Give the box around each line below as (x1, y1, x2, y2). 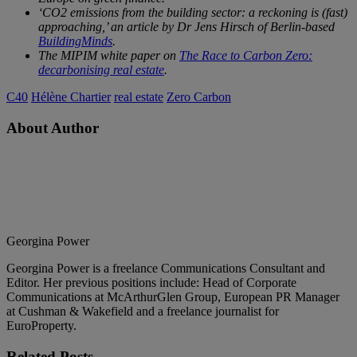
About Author (6, 119, 99, 136)
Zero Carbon (167, 89, 231, 104)
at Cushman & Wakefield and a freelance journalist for (6, 304, 279, 319)
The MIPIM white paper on (38, 48, 179, 62)
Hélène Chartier (31, 89, 111, 104)
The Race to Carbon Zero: (179, 48, 312, 62)
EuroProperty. (6, 319, 76, 333)
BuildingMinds (38, 33, 112, 48)
